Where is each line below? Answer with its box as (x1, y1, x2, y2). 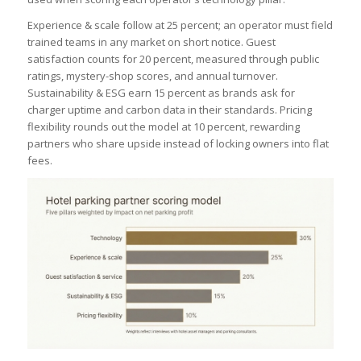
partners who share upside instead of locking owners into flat (27, 135, 329, 151)
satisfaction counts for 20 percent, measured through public (27, 51, 319, 66)
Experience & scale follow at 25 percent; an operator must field (27, 17, 333, 32)
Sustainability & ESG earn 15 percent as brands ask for (27, 85, 295, 100)
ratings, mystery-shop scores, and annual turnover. (27, 68, 278, 83)
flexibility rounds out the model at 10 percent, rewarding (27, 118, 300, 134)
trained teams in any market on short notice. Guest (27, 34, 276, 49)
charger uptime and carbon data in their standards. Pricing (27, 102, 312, 117)
